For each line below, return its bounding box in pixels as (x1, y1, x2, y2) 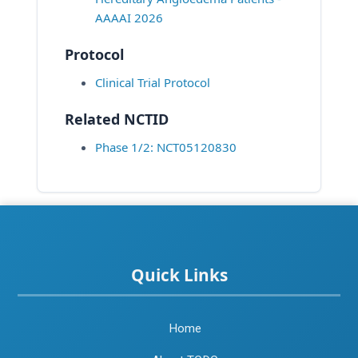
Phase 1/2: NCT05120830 (95, 138, 237, 155)
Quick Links (130, 264, 228, 286)
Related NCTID (65, 109, 169, 129)
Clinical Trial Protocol (95, 74, 210, 90)
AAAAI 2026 (95, 9, 163, 26)
